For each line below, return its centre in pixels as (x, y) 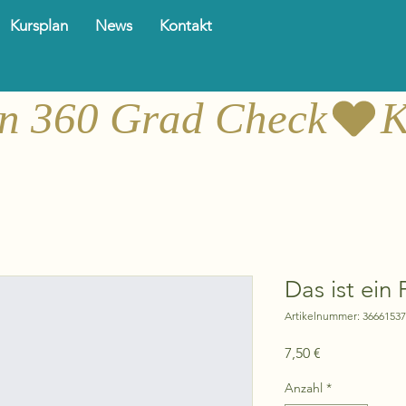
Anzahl (304, 387)
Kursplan (39, 25)
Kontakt (186, 25)
